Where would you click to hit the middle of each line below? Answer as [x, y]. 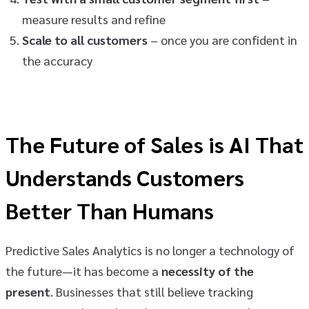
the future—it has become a [83, 271]
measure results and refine [94, 19]
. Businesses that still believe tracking [152, 292]
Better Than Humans [110, 210]
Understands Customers [125, 177]
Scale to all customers [85, 40]
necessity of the [208, 271]
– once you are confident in [222, 40]
